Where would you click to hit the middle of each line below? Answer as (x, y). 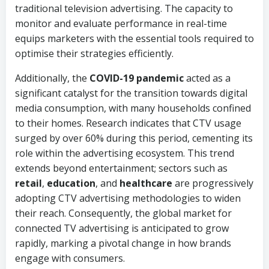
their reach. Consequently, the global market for (123, 213)
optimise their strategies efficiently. (94, 53)
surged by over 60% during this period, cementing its (134, 138)
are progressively (213, 183)
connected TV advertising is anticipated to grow (122, 228)
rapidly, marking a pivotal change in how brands (123, 243)
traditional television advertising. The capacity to (124, 8)
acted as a (207, 78)
